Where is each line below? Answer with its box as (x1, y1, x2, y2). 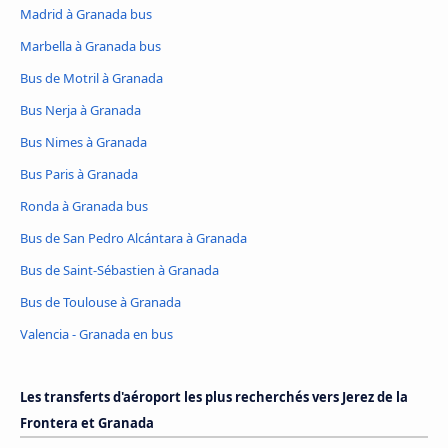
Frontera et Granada (20, 414, 154, 432)
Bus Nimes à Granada (20, 133, 147, 152)
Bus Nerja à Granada (20, 101, 141, 120)
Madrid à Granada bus (20, 5, 152, 24)
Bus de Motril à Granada (20, 69, 163, 88)
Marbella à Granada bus (20, 37, 161, 56)
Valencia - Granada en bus (20, 325, 173, 343)
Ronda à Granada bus (20, 197, 148, 216)
